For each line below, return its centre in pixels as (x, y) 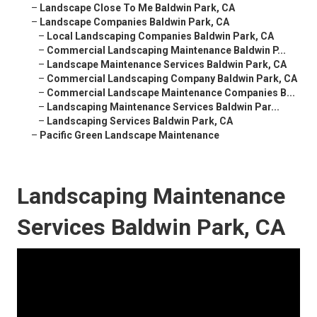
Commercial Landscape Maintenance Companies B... (171, 93)
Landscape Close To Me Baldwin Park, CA (137, 8)
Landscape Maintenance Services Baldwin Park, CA (167, 65)
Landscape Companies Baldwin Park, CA (134, 22)
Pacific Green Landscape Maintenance (129, 136)
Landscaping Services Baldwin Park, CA (140, 121)
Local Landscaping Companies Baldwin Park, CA (160, 36)
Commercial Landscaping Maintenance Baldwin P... (166, 51)
